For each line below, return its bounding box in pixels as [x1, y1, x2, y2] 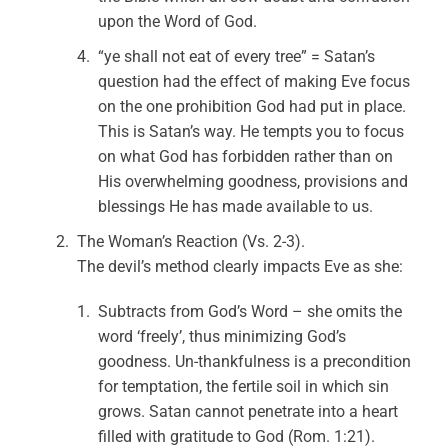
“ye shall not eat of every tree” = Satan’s [98, 47, 376, 66]
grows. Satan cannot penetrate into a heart [98, 402, 399, 421]
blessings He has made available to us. [98, 197, 374, 216]
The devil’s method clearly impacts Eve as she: [77, 257, 404, 276]
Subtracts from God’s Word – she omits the [98, 302, 403, 321]
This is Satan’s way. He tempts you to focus [98, 122, 405, 141]
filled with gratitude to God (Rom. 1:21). [98, 427, 376, 446]
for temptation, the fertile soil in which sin [98, 377, 390, 396]
